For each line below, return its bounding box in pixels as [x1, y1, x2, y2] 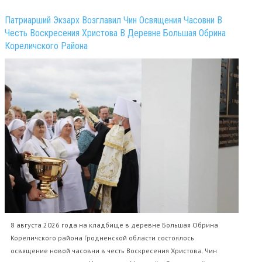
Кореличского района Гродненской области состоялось [11, 233, 194, 243]
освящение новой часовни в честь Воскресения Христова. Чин [11, 246, 217, 256]
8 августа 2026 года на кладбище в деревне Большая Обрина [11, 220, 218, 230]
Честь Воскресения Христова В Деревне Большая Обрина [5, 27, 226, 39]
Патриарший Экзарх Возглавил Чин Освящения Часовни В [5, 14, 222, 26]
